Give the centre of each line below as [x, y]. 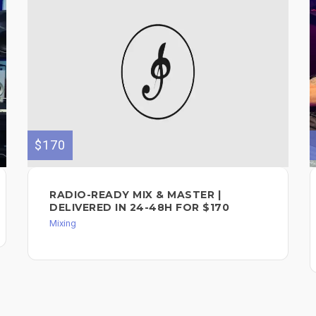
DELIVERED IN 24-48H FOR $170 [139, 208]
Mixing [63, 224]
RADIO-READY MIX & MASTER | [135, 195]
